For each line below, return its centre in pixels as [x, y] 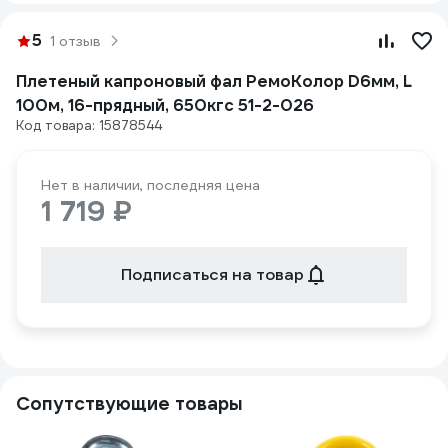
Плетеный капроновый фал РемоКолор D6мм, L [214, 81]
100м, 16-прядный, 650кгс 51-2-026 [165, 105]
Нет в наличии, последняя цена [150, 185]
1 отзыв [75, 41]
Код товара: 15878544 [89, 125]
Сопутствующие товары [129, 403]
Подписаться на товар [212, 274]
